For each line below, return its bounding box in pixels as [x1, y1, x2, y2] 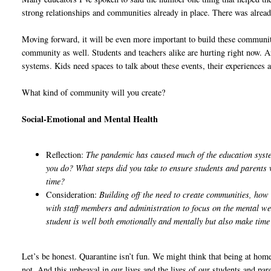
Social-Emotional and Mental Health [22, 113, 158, 126]
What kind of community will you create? [22, 87, 166, 99]
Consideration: [46, 188, 100, 200]
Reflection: [46, 148, 87, 160]
